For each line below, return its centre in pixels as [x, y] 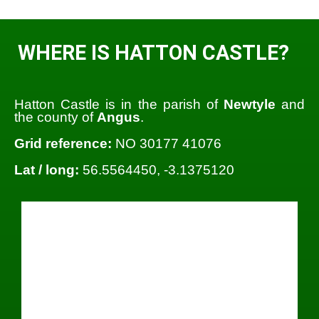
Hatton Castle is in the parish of [119, 104]
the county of [56, 117]
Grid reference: [63, 143]
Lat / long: [47, 170]
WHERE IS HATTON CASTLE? [153, 53]
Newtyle [249, 104]
